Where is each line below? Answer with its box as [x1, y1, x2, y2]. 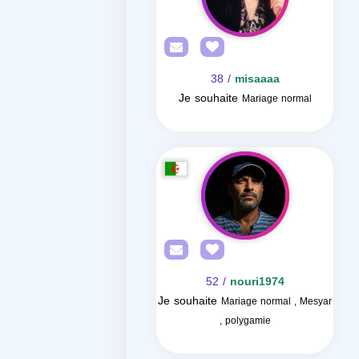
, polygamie [219, 312, 271, 329]
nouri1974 [229, 271, 284, 292]
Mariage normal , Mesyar [221, 292, 332, 310]
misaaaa [234, 68, 280, 90]
